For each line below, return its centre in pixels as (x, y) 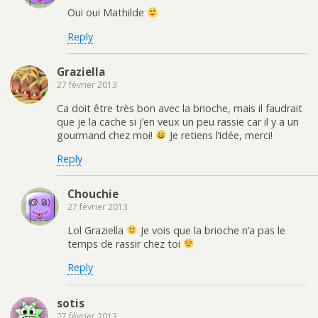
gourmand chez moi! (106, 135)
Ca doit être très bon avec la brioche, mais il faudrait (180, 108)
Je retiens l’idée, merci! (220, 135)
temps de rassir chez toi (125, 243)
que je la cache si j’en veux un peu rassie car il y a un (178, 121)
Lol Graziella (97, 230)
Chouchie (93, 194)
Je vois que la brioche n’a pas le (212, 230)
